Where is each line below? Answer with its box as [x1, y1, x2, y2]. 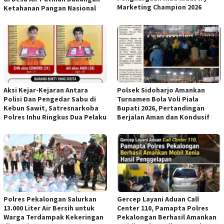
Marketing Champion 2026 [117, 2, 201, 12]
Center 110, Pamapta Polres [117, 203, 208, 212]
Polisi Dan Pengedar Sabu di [3, 94, 96, 103]
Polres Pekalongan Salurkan [3, 194, 96, 203]
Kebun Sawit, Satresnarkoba [3, 103, 98, 112]
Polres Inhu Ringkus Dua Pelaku [3, 112, 106, 121]
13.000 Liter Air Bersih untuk [3, 203, 94, 212]
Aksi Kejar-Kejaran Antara [3, 85, 88, 94]
